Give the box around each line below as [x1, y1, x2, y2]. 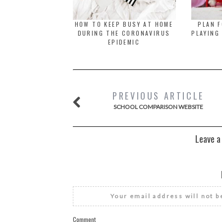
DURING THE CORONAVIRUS [77, 29, 170, 37]
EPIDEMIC [108, 38, 140, 46]
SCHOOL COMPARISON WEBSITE [113, 103, 203, 111]
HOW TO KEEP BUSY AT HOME [74, 20, 173, 28]
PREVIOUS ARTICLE [112, 89, 204, 102]
